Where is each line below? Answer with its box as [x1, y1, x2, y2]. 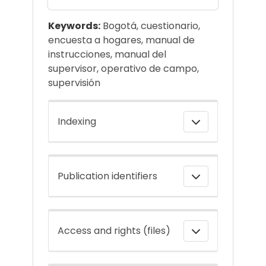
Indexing [58, 115, 96, 129]
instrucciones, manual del [48, 47, 166, 62]
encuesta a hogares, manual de [48, 33, 195, 47]
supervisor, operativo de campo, [48, 62, 199, 76]
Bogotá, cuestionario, [100, 19, 200, 33]
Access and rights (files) [58, 224, 170, 238]
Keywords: [48, 19, 100, 33]
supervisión [48, 76, 100, 90]
